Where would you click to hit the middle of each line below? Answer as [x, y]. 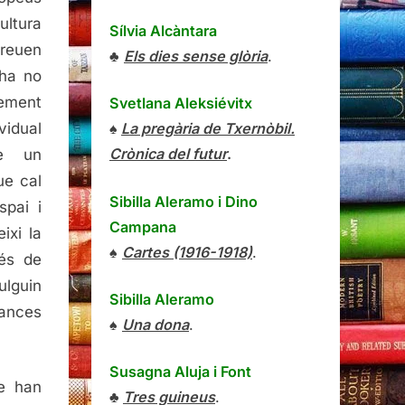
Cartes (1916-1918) [187, 252]
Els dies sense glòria [196, 57]
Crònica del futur [168, 154]
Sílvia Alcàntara [163, 31]
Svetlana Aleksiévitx [181, 104]
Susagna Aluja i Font [180, 372]
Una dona [155, 324]
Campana [143, 226]
